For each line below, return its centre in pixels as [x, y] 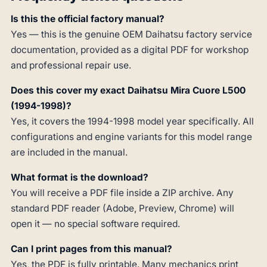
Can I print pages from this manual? [91, 249]
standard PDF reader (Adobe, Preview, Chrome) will [122, 209]
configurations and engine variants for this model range [131, 137]
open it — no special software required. [95, 224]
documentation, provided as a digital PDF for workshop [130, 50]
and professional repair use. [71, 66]
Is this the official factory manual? [88, 19]
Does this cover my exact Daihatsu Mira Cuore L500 [128, 91]
